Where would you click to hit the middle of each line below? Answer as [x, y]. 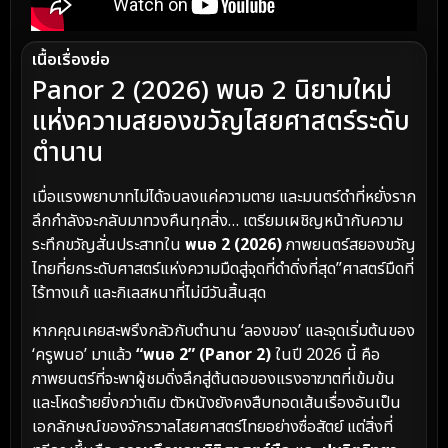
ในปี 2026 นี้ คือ [325, 355]
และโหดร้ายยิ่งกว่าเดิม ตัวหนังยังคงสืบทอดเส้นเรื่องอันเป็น [216, 403]
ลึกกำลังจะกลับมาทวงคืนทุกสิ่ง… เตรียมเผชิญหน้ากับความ [217, 220]
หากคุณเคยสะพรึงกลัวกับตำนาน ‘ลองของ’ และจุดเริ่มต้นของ [223, 331]
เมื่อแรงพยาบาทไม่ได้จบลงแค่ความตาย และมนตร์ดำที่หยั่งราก [224, 196]
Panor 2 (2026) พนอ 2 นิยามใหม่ [212, 90]
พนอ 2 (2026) [233, 244]
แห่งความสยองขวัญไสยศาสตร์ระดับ [221, 121]
